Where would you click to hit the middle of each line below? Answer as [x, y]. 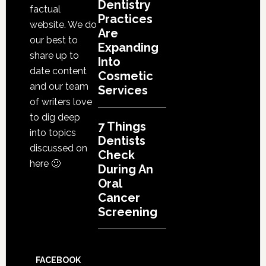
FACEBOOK [58, 260]
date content [58, 71]
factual [45, 9]
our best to [53, 40]
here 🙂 [45, 164]
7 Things [122, 126]
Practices [125, 19]
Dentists [121, 141]
